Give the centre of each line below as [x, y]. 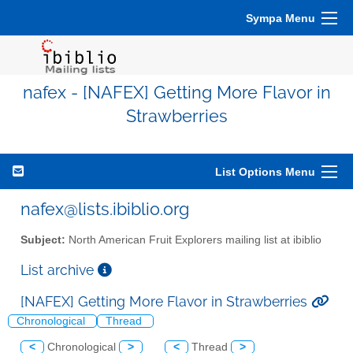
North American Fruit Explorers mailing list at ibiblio [193, 240]
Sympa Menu [281, 18]
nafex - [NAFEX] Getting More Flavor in [176, 93]
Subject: [43, 240]
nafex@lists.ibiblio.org [105, 209]
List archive [59, 269]
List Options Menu [265, 172]
